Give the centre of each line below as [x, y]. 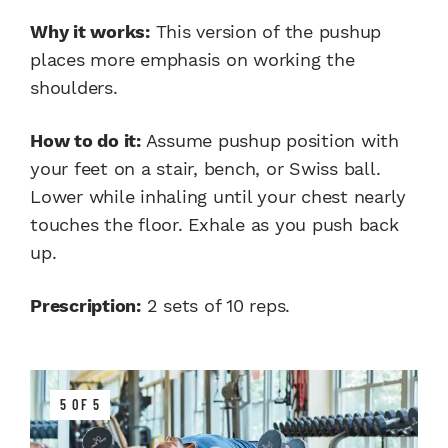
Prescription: [85, 306]
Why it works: [90, 32]
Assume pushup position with [269, 141]
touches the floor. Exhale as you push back [214, 225]
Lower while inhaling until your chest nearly [218, 197]
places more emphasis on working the [192, 60]
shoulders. [74, 88]
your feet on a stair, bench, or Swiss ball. [205, 169]
